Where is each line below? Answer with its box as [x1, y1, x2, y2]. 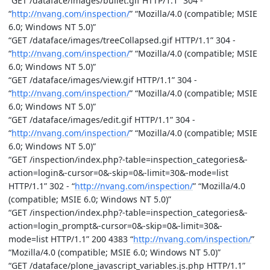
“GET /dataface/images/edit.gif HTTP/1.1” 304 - [8, 113, 195, 125]
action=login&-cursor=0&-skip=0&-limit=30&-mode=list [8, 166, 228, 178]
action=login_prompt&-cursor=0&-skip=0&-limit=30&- [8, 219, 222, 231]
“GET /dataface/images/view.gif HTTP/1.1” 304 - [8, 74, 197, 86]
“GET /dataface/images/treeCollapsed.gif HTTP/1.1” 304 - [8, 34, 236, 46]
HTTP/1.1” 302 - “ [8, 180, 75, 192]
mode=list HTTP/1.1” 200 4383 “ [8, 233, 133, 245]
